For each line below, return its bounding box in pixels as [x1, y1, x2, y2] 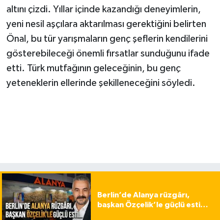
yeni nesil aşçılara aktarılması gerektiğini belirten [6, 19, 206, 29]
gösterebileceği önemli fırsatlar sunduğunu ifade [6, 49, 210, 59]
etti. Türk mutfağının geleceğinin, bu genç [6, 63, 181, 74]
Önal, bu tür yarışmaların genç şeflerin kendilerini [6, 34, 208, 44]
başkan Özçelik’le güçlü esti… [97, 201, 208, 209]
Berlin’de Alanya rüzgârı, [97, 191, 190, 199]
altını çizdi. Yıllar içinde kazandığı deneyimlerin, [6, 4, 201, 15]
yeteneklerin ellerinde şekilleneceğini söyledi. [6, 78, 195, 88]
